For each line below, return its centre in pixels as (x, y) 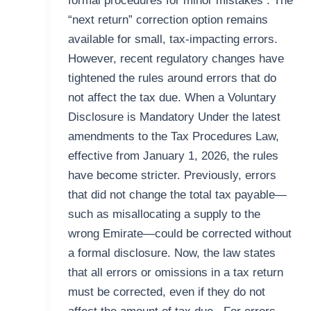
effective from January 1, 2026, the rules (173, 156)
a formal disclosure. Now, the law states (171, 253)
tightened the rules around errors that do (172, 78)
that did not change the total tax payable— (177, 195)
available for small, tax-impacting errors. (173, 40)
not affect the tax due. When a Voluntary (172, 98)
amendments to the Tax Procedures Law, (173, 137)
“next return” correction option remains (168, 20)
